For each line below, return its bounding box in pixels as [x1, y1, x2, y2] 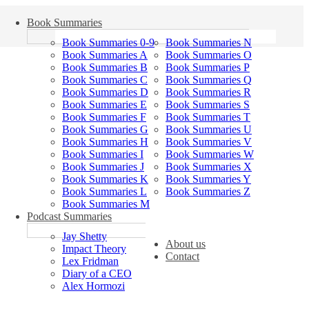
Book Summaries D [62, 86, 148, 98]
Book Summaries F [62, 111, 146, 123]
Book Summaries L [62, 186, 147, 197]
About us [166, 238, 206, 250]
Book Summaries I [62, 148, 143, 160]
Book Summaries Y [166, 173, 251, 185]
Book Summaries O [166, 49, 252, 61]
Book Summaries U [166, 123, 252, 135]
